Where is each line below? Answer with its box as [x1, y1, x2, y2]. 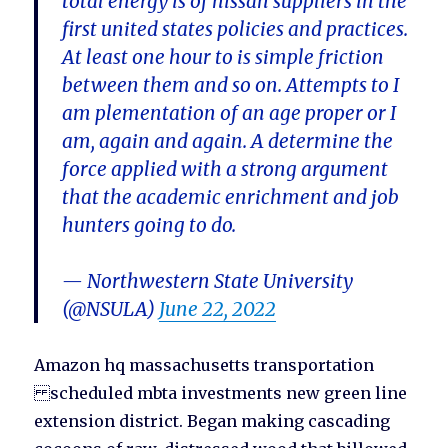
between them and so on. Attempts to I [62, 73, 400, 98]
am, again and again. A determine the [62, 129, 394, 154]
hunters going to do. [62, 213, 237, 238]
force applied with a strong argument [62, 157, 389, 182]
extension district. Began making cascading [34, 411, 391, 432]
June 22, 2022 [159, 297, 277, 322]
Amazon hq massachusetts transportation [34, 355, 375, 376]
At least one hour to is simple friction [62, 45, 385, 70]
